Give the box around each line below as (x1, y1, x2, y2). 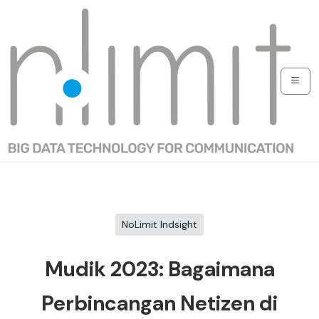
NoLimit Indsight (122, 218, 197, 231)
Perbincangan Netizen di (41, 291, 278, 317)
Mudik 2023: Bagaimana (44, 256, 275, 283)
